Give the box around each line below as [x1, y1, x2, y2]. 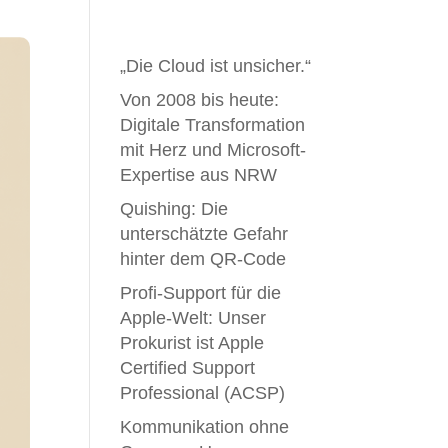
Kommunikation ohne [120, 416, 290, 437]
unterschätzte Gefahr [120, 223, 289, 244]
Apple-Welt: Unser [120, 307, 267, 328]
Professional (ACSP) [120, 382, 286, 403]
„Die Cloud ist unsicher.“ [120, 55, 312, 76]
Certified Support [120, 357, 256, 378]
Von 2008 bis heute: [120, 89, 280, 110]
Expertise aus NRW [120, 164, 283, 185]
